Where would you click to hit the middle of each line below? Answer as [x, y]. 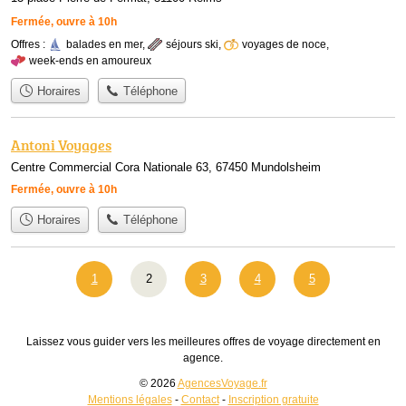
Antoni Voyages [61, 145]
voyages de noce [284, 44]
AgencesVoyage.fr [222, 383]
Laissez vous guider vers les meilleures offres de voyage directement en [203, 341]
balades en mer [104, 44]
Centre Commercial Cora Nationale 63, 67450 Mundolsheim [166, 168]
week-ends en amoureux [90, 60]
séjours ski [192, 44]
